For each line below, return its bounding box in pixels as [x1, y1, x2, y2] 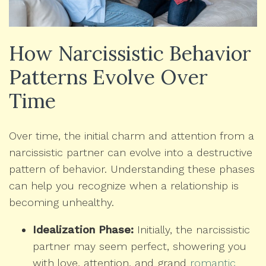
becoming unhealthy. [9, 196, 114, 209]
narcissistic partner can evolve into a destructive [9, 146, 252, 159]
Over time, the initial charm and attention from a [9, 129, 254, 142]
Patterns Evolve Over [9, 64, 208, 90]
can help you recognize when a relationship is [9, 179, 239, 192]
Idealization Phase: [33, 223, 134, 236]
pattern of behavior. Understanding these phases [9, 163, 255, 176]
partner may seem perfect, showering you [33, 240, 246, 253]
